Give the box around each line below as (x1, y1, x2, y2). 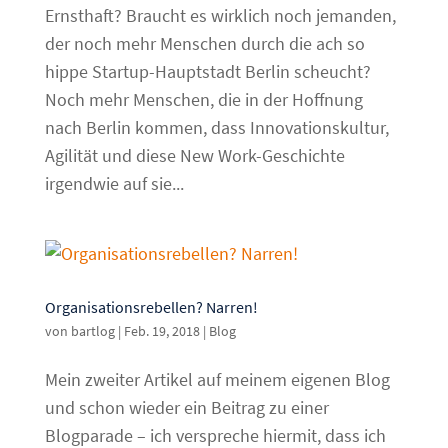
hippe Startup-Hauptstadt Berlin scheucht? (44, 60, 371, 84)
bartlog (70, 322, 115, 341)
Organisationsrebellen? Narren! (44, 297, 258, 318)
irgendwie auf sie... (44, 172, 184, 196)
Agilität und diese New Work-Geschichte (44, 144, 345, 168)
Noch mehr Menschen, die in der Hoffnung (44, 88, 363, 112)
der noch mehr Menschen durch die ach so (44, 32, 365, 56)
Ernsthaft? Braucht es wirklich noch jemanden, (44, 4, 396, 28)
